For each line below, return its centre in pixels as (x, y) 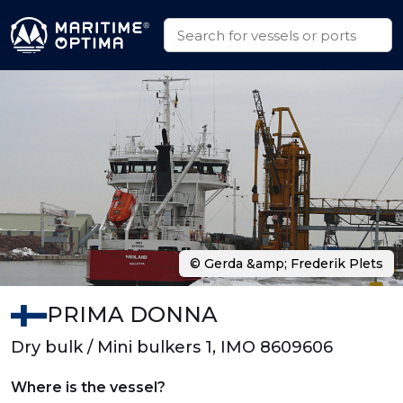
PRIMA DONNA (132, 314)
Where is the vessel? (88, 387)
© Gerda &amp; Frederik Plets (287, 264)
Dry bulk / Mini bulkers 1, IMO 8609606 (172, 347)
